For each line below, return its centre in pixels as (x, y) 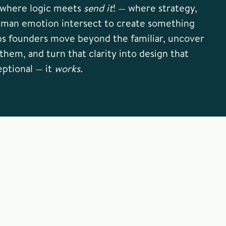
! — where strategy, (155, 8)
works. (69, 68)
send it (98, 8)
